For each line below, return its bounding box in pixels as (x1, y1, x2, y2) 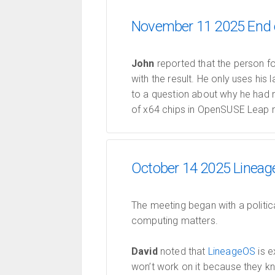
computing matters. (131, 215, 218, 227)
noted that (157, 246, 208, 257)
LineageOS (207, 246, 256, 257)
